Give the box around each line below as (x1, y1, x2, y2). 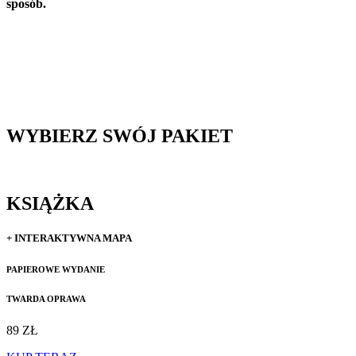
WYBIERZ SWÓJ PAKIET (6, 125, 233, 146)
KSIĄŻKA (6, 192, 94, 214)
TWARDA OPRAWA (6, 293, 86, 304)
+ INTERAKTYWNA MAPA (6, 231, 132, 244)
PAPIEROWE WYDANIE (6, 264, 105, 274)
